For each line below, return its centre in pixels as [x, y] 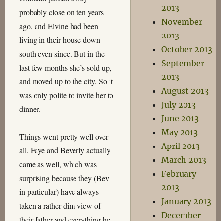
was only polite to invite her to [66, 95]
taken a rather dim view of [60, 205]
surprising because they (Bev [64, 178]
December [181, 215]
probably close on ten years [61, 12]
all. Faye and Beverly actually [65, 150]
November [182, 22]
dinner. [30, 109]
